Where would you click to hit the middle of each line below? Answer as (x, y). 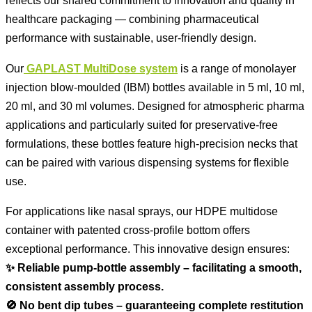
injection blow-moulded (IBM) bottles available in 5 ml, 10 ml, (155, 87)
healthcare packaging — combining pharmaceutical (132, 19)
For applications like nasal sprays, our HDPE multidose (142, 211)
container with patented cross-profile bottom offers (128, 230)
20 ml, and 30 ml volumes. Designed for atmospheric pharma (155, 106)
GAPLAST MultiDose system (102, 68)
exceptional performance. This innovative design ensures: (148, 249)
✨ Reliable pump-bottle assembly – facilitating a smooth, (154, 268)
